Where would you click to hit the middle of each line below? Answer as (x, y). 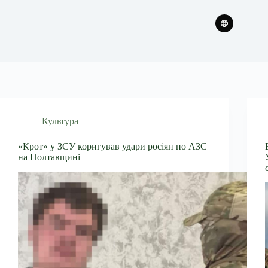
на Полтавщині (49, 157)
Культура (60, 121)
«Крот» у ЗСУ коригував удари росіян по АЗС (112, 146)
